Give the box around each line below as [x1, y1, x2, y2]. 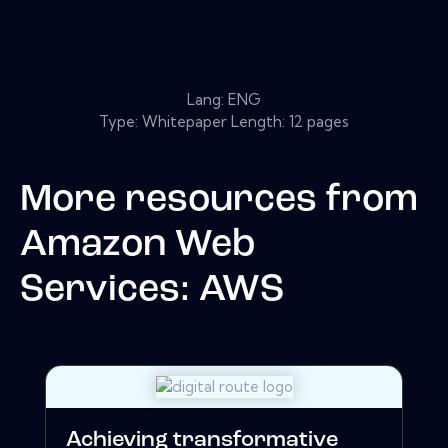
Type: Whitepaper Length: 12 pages [99, 111, 349, 131]
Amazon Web [20, 226, 255, 264]
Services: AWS [20, 271, 284, 309]
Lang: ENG [187, 89, 261, 109]
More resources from [20, 181, 418, 219]
